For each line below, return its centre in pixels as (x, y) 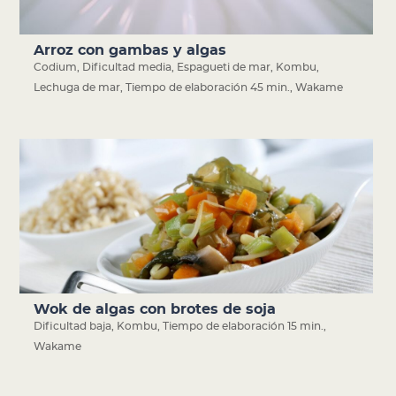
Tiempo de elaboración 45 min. (208, 88)
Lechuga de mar (77, 88)
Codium (56, 68)
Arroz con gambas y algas (130, 51)
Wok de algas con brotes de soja (155, 310)
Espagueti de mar (224, 68)
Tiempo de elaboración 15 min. (244, 327)
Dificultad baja (73, 327)
